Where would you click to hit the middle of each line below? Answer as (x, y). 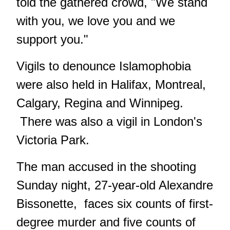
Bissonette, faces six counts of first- (115, 204)
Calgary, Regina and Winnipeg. (100, 103)
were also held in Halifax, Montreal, (111, 85)
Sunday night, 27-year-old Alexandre (115, 185)
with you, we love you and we (96, 21)
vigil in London (155, 122)
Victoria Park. (53, 140)
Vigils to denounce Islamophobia (104, 66)
